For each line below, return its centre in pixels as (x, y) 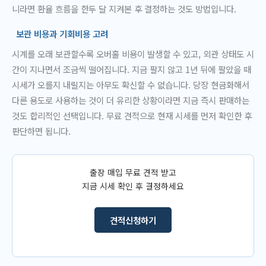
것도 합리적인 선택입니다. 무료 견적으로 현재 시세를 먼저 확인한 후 (132, 115)
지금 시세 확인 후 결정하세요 (133, 186)
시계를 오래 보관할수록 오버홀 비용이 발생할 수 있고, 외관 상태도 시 (133, 53)
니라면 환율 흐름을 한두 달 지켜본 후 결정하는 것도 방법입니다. (124, 8)
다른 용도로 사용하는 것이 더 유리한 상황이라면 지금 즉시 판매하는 (131, 100)
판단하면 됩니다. (41, 131)
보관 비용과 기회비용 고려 (62, 34)
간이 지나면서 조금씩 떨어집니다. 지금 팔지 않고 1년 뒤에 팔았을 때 (132, 69)
